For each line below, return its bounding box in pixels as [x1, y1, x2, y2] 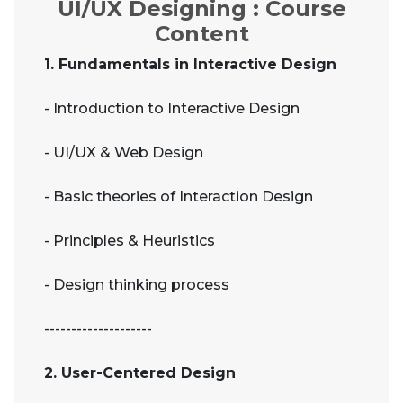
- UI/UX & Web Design [44, 144, 203, 162]
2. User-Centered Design [44, 364, 236, 382]
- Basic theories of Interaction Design [44, 188, 313, 206]
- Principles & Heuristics [44, 232, 215, 250]
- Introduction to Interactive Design [44, 100, 300, 118]
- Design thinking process [44, 276, 229, 294]
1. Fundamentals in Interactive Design [44, 56, 336, 74]
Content [154, 21, 249, 48]
